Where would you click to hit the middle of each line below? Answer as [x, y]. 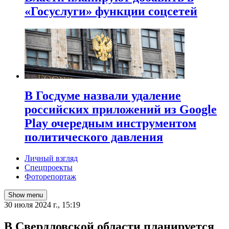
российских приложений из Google [121, 109]
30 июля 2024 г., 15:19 [42, 205]
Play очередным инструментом [110, 123]
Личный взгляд [51, 158]
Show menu [26, 195]
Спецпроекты [49, 168]
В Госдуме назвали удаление [103, 95]
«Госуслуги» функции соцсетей [111, 11]
